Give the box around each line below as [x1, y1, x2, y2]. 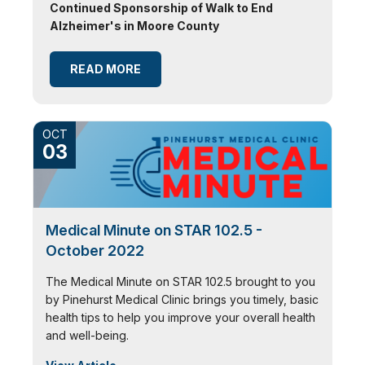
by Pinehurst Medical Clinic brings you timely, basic [46, 292, 319, 306]
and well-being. [46, 328, 129, 342]
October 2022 [46, 241, 144, 259]
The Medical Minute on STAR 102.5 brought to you [46, 274, 315, 288]
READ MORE [70, 62, 141, 76]
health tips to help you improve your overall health [46, 310, 315, 324]
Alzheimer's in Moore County [50, 19, 219, 33]
